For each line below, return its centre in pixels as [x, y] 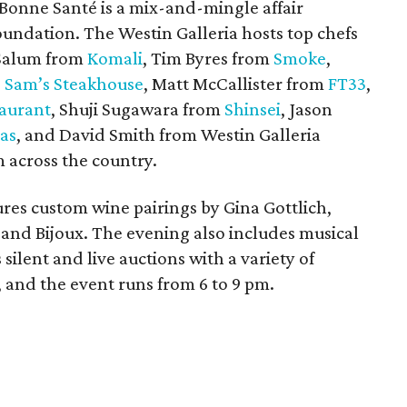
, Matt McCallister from [236, 84]
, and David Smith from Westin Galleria [169, 134]
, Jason [307, 109]
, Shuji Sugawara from [138, 109]
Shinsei [253, 109]
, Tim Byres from [208, 58]
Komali [115, 58]
